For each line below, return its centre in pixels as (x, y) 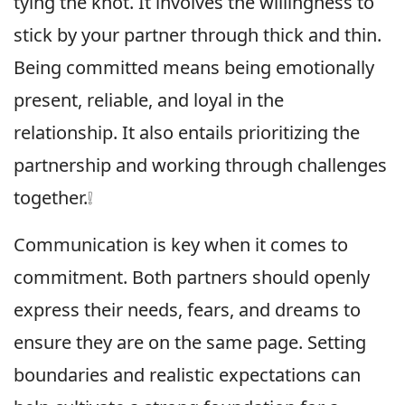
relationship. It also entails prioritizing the (187, 132)
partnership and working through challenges (200, 165)
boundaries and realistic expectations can (187, 374)
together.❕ (53, 197)
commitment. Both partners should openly (192, 277)
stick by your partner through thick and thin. (198, 34)
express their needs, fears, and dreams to (187, 309)
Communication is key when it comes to (181, 244)
